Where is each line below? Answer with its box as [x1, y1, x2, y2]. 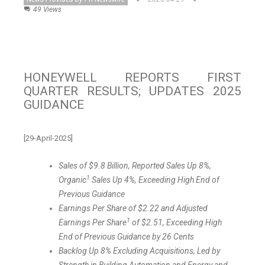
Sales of [59, 161, 89, 171]
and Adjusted [159, 203, 208, 214]
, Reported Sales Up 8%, [128, 161, 211, 171]
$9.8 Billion [89, 161, 128, 171]
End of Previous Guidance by [59, 232, 162, 242]
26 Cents [162, 232, 194, 242]
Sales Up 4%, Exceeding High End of [90, 175, 219, 185]
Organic [59, 175, 86, 185]
